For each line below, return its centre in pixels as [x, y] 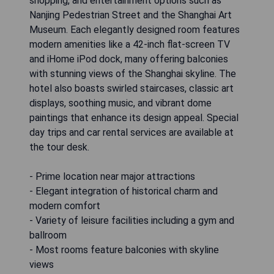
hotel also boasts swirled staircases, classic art [131, 88]
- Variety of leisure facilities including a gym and [132, 220]
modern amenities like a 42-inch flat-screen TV [130, 44]
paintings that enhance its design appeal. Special [134, 117]
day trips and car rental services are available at [131, 132]
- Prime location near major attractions [112, 176]
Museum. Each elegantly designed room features [135, 29]
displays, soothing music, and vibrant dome [120, 103]
